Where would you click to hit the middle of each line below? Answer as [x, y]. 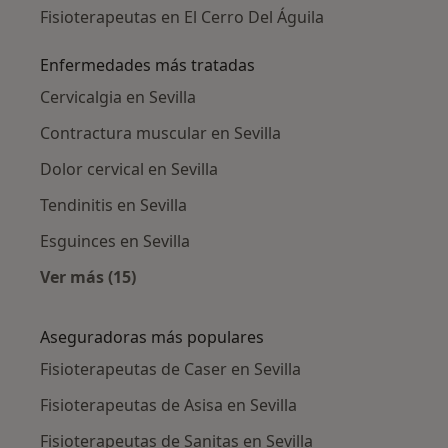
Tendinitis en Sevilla [113, 204]
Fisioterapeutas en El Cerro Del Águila [182, 16]
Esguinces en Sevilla [115, 240]
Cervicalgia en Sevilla [118, 96]
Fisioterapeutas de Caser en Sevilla [170, 368]
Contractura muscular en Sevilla [160, 132]
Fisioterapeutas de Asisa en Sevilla [168, 404]
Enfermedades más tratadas [147, 64]
